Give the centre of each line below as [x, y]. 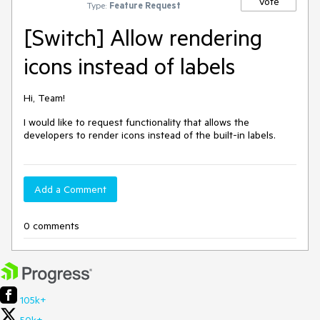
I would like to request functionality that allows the [136, 122]
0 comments [51, 226]
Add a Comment [70, 189]
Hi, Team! [44, 98]
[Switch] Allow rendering [143, 37]
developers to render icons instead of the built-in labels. [150, 135]
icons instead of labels [129, 66]
